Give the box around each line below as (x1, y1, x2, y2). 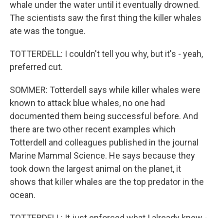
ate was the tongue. (10, 26, 86, 36)
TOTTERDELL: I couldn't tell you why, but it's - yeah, (10, 49, 203, 59)
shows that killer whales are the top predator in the (10, 177, 204, 187)
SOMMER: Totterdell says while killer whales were (10, 85, 200, 95)
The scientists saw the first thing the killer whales (10, 13, 201, 23)
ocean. (10, 190, 36, 200)
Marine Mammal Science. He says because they (10, 150, 195, 161)
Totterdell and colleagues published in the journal (10, 137, 199, 147)
